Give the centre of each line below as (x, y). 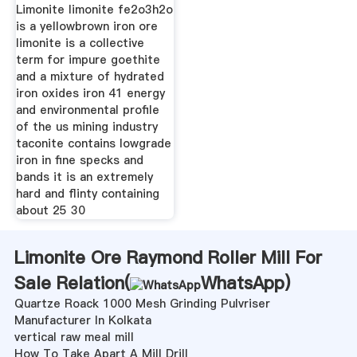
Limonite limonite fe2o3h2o (94, 10)
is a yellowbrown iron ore (86, 27)
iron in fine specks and (79, 161)
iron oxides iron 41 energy (90, 94)
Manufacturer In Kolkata (82, 321)
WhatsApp (242, 283)
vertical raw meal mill (74, 337)
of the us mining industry (86, 127)
